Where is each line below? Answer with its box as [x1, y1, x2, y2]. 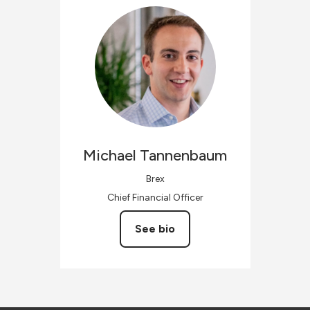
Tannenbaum [140, 146, 227, 165]
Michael [83, 146, 136, 165]
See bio [135, 222, 175, 235]
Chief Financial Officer [107, 192, 203, 203]
